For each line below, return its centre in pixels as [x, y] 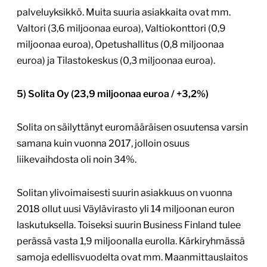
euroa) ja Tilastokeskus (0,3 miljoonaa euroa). [116, 61]
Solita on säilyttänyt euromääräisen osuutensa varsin [132, 128]
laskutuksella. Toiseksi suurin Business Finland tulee [129, 225]
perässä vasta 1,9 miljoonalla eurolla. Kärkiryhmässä [131, 241]
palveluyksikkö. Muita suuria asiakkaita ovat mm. [124, 13]
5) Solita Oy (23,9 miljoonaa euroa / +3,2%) [113, 94]
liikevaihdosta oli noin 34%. [77, 160]
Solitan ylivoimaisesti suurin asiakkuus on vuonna [125, 193]
